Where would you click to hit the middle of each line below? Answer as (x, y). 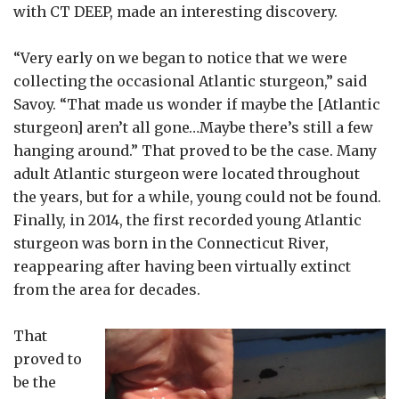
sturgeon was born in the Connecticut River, (171, 243)
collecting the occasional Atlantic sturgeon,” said (192, 81)
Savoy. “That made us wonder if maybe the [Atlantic (197, 104)
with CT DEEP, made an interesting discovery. (177, 11)
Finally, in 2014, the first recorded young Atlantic (187, 220)
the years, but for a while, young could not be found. (197, 196)
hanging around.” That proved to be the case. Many (195, 150)
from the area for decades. (109, 289)
